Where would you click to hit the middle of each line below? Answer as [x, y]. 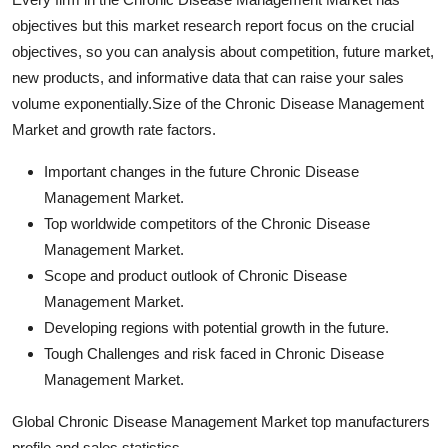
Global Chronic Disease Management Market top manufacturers [221, 421]
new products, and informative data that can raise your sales [208, 77]
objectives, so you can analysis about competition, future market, [223, 51]
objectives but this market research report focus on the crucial [213, 25]
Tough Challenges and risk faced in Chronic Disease [214, 353]
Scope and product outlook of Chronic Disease [195, 275]
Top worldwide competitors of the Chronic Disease [207, 223]
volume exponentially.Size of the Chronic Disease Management [218, 103]
